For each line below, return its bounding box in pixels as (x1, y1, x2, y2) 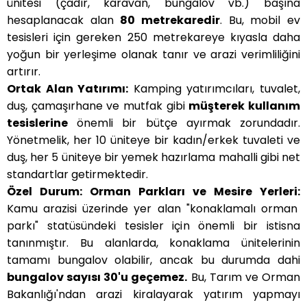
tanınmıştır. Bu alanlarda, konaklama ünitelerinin (7, 235, 300, 251)
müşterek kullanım (188, 98, 301, 114)
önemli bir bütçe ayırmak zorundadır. (68, 115, 300, 132)
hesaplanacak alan (7, 12, 121, 29)
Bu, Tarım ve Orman (187, 269, 301, 286)
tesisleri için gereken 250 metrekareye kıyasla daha (7, 29, 300, 46)
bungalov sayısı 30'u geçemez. (7, 269, 188, 286)
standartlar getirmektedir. (7, 167, 148, 183)
